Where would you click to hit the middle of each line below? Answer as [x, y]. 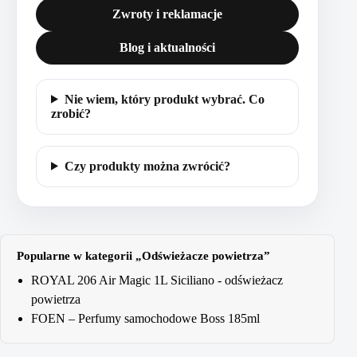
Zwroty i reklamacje [167, 14]
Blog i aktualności [167, 47]
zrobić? [71, 113]
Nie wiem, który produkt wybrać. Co [164, 99]
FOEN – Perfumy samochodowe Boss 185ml [145, 318]
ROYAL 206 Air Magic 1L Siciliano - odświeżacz [157, 280]
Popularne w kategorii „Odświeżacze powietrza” [143, 255]
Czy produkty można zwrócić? [147, 166]
